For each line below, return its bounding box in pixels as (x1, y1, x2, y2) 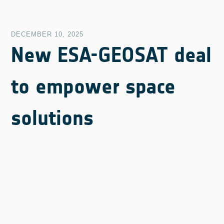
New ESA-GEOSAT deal (11, 42, 212, 67)
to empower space (11, 73, 176, 99)
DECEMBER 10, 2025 (11, 30, 84, 38)
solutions (11, 105, 94, 130)
